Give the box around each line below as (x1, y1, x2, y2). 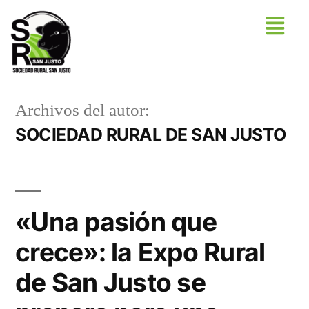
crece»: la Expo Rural (15, 237, 266, 268)
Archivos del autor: (15, 100, 150, 121)
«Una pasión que (15, 206, 217, 237)
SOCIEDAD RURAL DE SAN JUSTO (15, 124, 286, 145)
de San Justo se (15, 267, 206, 298)
